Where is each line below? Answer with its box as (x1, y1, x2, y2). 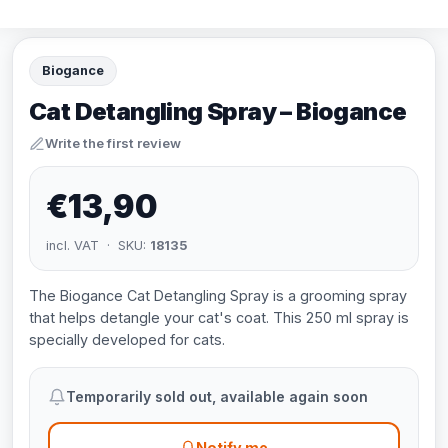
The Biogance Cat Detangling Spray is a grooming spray (29, 287, 407, 304)
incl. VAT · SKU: (46, 238, 150, 253)
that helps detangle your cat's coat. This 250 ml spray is (29, 309, 409, 326)
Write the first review (45, 135, 181, 151)
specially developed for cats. (29, 331, 225, 348)
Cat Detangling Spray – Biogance (29, 97, 407, 126)
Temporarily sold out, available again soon (66, 388, 368, 405)
